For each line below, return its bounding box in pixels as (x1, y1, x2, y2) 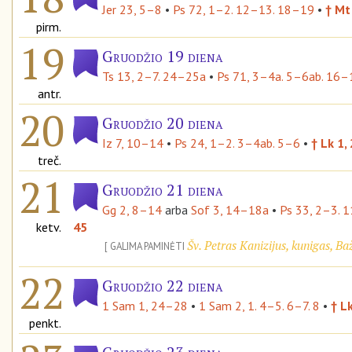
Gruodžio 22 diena (102, 274, 223, 296)
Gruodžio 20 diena (102, 112, 223, 134)
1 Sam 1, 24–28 (102, 297, 188, 313)
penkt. (29, 314, 61, 331)
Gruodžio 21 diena (102, 178, 223, 200)
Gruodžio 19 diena (102, 45, 223, 67)
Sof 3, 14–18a (191, 201, 269, 218)
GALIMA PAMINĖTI (110, 239, 187, 253)
